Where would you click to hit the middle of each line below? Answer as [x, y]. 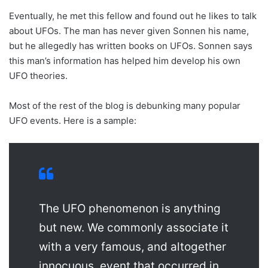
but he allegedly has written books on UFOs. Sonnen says [131, 46]
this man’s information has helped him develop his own [125, 61]
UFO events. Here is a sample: [73, 121]
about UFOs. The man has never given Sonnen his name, [129, 31]
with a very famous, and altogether [133, 247]
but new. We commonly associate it [134, 228]
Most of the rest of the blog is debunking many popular [125, 106]
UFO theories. [38, 76]
